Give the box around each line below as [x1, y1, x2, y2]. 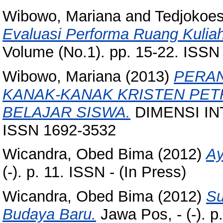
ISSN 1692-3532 [2, 121, 116, 139]
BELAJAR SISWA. [2, 103, 130, 121]
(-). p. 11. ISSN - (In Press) [2, 163, 186, 181]
